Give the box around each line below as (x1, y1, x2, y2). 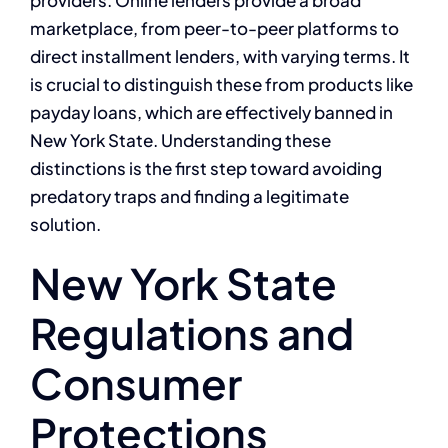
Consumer (30, 355, 242, 409)
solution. (30, 212, 101, 235)
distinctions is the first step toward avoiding (30, 156, 382, 179)
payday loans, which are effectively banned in (30, 100, 393, 123)
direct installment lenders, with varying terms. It (30, 44, 410, 67)
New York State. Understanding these (30, 128, 331, 151)
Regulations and (30, 305, 354, 359)
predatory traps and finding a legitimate (30, 184, 349, 207)
